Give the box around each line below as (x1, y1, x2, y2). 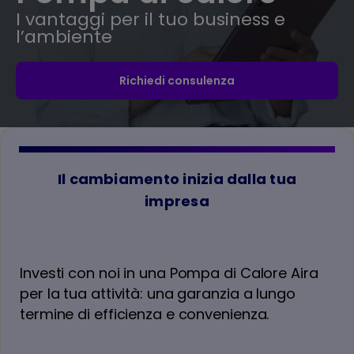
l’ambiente (16, 24, 112, 49)
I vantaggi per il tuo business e (16, 7, 285, 32)
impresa (145, 191, 209, 211)
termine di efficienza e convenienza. (20, 304, 269, 324)
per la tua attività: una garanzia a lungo (20, 284, 296, 303)
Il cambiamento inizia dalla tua (57, 169, 297, 189)
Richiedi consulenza (119, 73, 235, 88)
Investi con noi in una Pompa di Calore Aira (20, 263, 318, 283)
